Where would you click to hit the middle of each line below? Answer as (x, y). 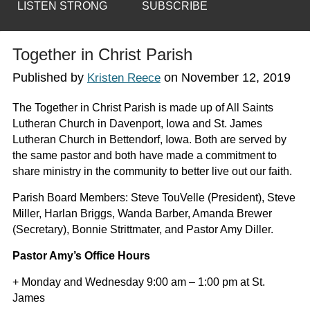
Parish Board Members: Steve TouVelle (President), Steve (154, 198)
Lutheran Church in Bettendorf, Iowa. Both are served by (149, 140)
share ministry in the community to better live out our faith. (152, 172)
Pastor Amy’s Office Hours (81, 256)
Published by (49, 78)
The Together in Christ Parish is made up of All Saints (143, 108)
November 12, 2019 (236, 78)
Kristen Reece (124, 78)
